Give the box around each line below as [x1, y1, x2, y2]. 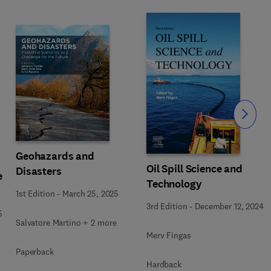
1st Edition [16, 188, 55, 199]
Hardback [146, 258, 181, 270]
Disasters [16, 164, 62, 178]
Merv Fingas [146, 229, 191, 241]
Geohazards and [16, 149, 95, 163]
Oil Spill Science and [146, 161, 243, 176]
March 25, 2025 [62, 188, 119, 199]
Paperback [16, 246, 54, 257]
